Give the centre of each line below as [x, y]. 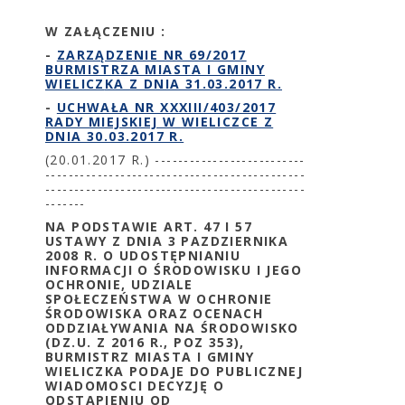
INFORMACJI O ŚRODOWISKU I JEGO [174, 270]
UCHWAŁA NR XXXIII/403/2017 [166, 107]
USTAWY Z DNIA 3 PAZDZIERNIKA [167, 241]
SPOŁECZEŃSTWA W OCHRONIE [159, 299]
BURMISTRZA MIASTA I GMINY [155, 69]
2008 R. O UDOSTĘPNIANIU [143, 255]
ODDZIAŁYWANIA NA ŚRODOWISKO [172, 328]
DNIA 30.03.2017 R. [115, 136]
